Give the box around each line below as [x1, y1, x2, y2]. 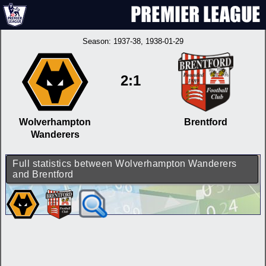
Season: [83, 37, 113, 46]
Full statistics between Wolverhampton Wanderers [12, 159, 237, 169]
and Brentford [12, 169, 74, 179]
